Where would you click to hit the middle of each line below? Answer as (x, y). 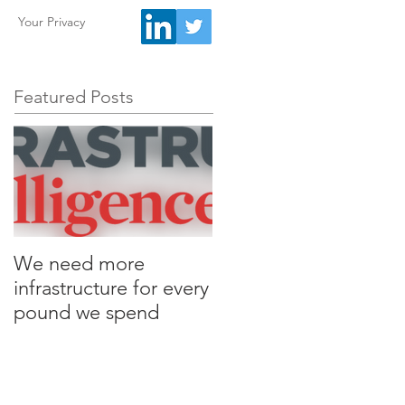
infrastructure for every (111, 288)
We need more (79, 264)
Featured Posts (74, 97)
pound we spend (86, 312)
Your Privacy (51, 22)
